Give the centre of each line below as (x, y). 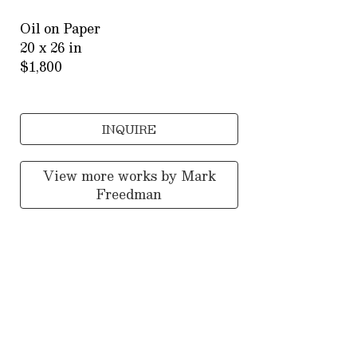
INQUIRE (129, 129)
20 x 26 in (51, 48)
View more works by (112, 176)
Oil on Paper (61, 29)
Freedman (129, 194)
